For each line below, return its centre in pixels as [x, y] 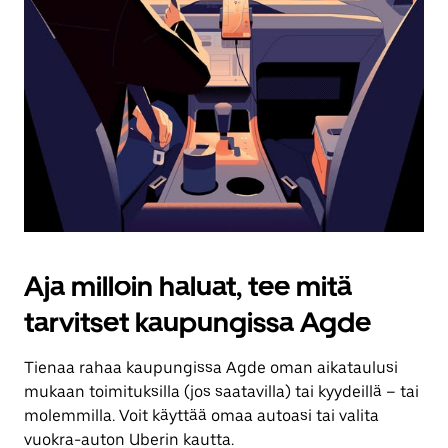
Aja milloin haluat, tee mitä [188, 286]
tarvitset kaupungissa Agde [197, 322]
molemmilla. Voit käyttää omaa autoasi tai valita [201, 415]
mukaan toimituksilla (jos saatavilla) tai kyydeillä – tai [221, 391]
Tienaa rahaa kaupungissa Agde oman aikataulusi [211, 367]
